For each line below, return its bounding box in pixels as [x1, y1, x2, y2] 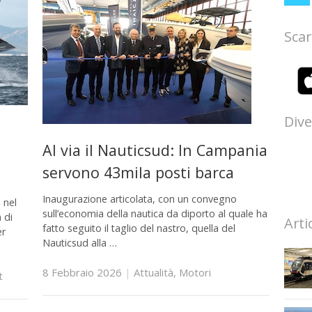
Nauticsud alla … [42, 235, 117, 249]
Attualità [133, 265, 173, 280]
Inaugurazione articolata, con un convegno [42, 192, 237, 205]
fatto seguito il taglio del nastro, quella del [42, 221, 235, 235]
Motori [178, 265, 211, 280]
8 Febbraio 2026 [42, 265, 122, 280]
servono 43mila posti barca [42, 162, 234, 183]
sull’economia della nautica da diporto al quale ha [42, 206, 267, 220]
